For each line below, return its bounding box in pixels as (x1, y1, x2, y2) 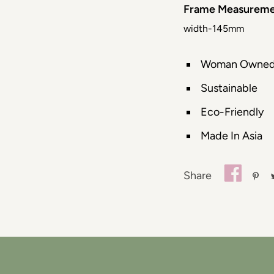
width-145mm (183, 23, 245, 34)
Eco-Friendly (200, 105, 264, 119)
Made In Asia (200, 129, 262, 143)
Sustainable (200, 81, 257, 95)
